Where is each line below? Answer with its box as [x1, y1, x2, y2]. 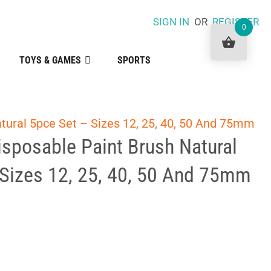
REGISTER [212, 16, 259, 28]
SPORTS [117, 54, 151, 66]
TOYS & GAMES [19, 54, 81, 66]
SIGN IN [152, 16, 189, 28]
